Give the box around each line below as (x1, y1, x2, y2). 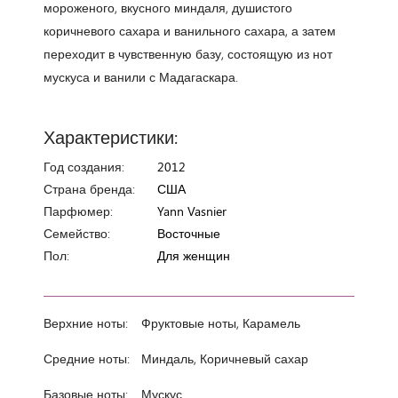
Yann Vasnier (157, 202, 227, 219)
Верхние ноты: (44, 314, 128, 331)
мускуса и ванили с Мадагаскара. (44, 68, 238, 85)
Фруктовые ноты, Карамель (141, 314, 300, 331)
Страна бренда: (44, 179, 135, 197)
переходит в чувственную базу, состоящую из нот (44, 44, 332, 62)
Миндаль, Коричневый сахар (141, 349, 308, 367)
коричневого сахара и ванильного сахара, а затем (44, 21, 336, 39)
